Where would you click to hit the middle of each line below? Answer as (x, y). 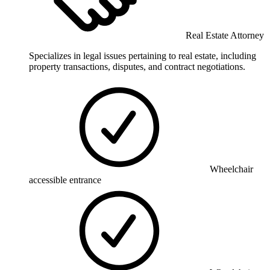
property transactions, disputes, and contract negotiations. (137, 66)
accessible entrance (65, 180)
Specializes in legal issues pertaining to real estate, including (143, 55)
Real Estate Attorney (225, 35)
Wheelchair (231, 169)
